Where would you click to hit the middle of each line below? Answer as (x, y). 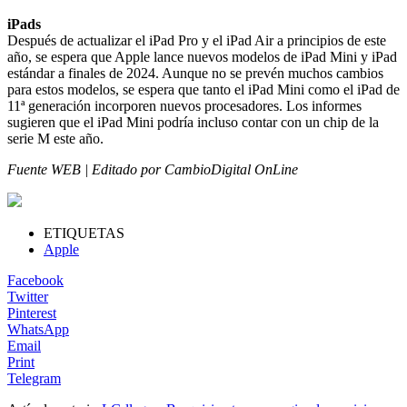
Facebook (35, 280)
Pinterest (32, 313)
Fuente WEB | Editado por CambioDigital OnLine (153, 169)
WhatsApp (38, 329)
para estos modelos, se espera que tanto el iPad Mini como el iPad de (203, 89)
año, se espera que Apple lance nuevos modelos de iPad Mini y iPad (202, 56)
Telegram (34, 378)
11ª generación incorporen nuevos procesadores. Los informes (184, 105)
